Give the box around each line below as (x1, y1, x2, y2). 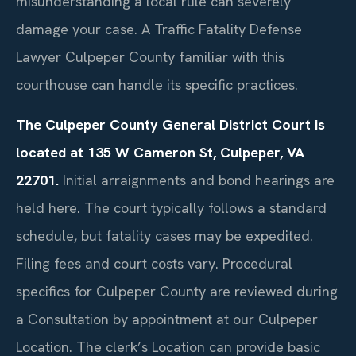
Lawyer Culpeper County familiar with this (16, 48, 284, 67)
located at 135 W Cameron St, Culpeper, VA (16, 142, 304, 161)
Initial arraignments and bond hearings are (59, 170, 335, 189)
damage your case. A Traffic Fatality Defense (16, 20, 302, 39)
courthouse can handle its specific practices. (16, 75, 298, 95)
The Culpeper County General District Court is (16, 114, 325, 133)
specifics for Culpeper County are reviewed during (16, 281, 338, 300)
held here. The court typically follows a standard (16, 198, 327, 217)
